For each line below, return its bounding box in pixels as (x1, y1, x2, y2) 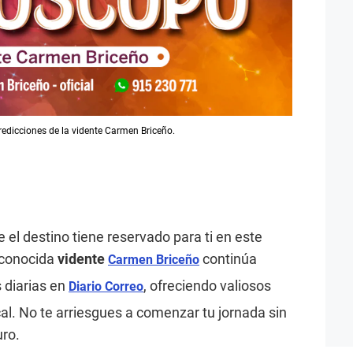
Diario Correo (69, 278, 143, 294)
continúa (203, 250, 257, 267)
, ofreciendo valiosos (143, 277, 271, 294)
